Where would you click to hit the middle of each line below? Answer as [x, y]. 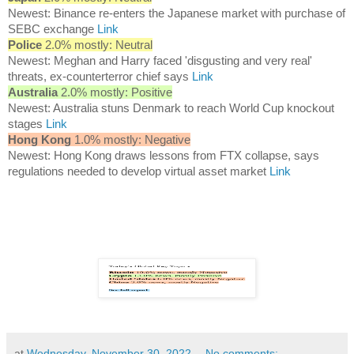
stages [27, 124]
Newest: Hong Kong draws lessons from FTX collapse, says [164, 156]
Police [25, 45]
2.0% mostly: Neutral [97, 45]
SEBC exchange [53, 29]
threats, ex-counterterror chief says [100, 77]
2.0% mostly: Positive [115, 92]
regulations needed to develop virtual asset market [139, 171]
